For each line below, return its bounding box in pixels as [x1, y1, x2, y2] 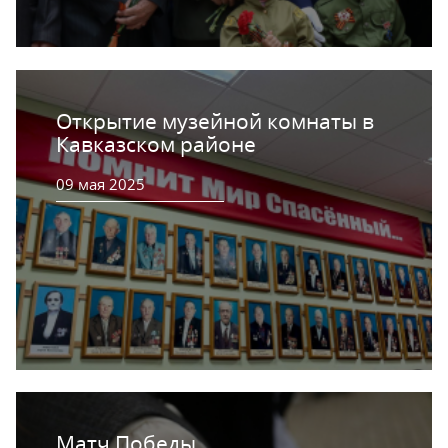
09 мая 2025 [56, 173, 145, 194]
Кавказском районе [56, 129, 256, 158]
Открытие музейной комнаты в [56, 106, 374, 135]
